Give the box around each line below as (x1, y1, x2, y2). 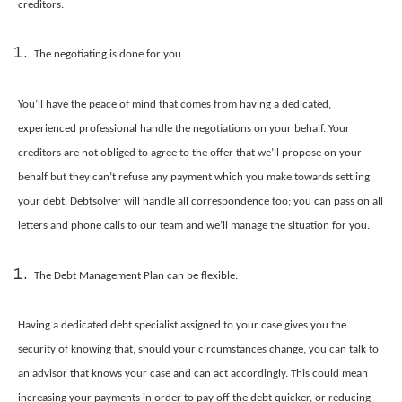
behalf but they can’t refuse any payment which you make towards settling (18, 170, 370, 183)
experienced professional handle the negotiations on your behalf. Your (18, 122, 350, 135)
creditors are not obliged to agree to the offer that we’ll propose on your (18, 146, 362, 159)
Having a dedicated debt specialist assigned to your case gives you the (18, 319, 346, 332)
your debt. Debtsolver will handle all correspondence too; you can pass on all (18, 195, 383, 207)
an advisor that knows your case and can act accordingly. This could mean (18, 368, 368, 380)
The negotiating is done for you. (34, 48, 184, 61)
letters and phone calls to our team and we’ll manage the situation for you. (18, 219, 370, 232)
